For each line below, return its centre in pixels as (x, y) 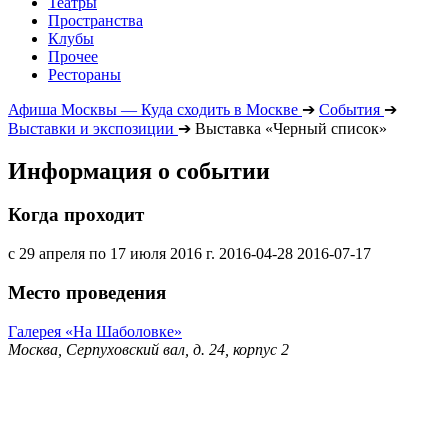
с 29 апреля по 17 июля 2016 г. (111, 254)
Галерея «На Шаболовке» (95, 331)
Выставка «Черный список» (291, 128)
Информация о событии (139, 170)
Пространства (95, 20)
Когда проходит (76, 215)
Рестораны (84, 74)
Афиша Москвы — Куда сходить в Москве (153, 109)
